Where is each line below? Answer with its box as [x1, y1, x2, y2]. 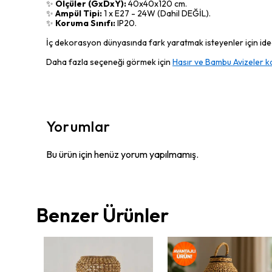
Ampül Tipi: [55, 8, 102, 19]
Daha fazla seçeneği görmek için [46, 56, 172, 67]
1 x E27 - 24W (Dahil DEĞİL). [102, 8, 211, 19]
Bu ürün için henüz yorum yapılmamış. [46, 148, 199, 160]
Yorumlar [46, 117, 111, 135]
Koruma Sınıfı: [55, 18, 115, 29]
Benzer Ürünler [36, 203, 169, 227]
